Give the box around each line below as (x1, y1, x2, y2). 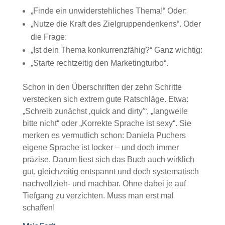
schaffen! (22, 203, 55, 212)
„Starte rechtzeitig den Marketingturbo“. (30, 59, 168, 67)
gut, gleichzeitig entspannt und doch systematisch (22, 167, 199, 176)
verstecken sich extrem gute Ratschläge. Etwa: (22, 95, 188, 103)
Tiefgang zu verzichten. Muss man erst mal (22, 191, 174, 200)
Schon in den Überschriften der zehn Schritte (22, 83, 182, 91)
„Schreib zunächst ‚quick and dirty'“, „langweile (22, 107, 188, 116)
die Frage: (30, 33, 67, 41)
